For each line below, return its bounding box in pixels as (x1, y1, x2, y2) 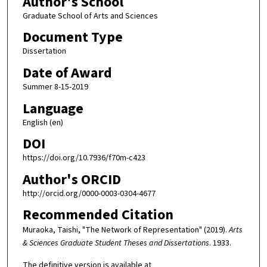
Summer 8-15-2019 (22, 80, 88, 93)
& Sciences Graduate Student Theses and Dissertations (22, 237, 209, 250)
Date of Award (22, 62, 112, 83)
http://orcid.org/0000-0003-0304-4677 (22, 187, 156, 200)
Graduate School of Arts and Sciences (22, 10, 158, 22)
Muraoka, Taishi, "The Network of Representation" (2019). (22, 224, 229, 237)
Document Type (22, 27, 123, 48)
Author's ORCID (22, 169, 121, 190)
